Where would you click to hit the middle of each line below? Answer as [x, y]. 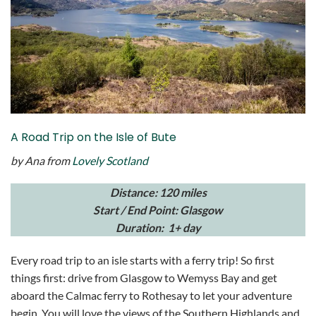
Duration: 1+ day [158, 228]
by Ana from [40, 160]
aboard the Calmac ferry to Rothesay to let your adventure [151, 296]
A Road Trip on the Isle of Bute [93, 137]
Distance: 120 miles [158, 193]
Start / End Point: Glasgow [158, 210]
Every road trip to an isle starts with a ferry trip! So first [142, 260]
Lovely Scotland [110, 160]
